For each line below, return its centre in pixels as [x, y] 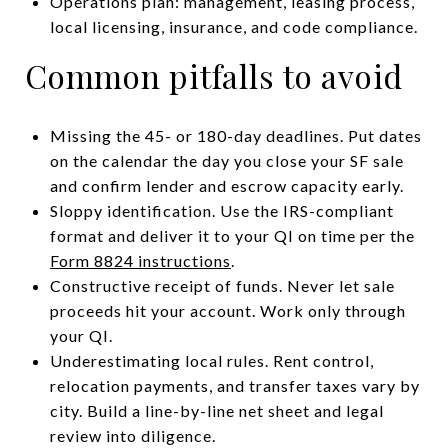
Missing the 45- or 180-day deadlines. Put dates [235, 135]
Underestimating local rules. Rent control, [211, 360]
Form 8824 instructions [140, 260]
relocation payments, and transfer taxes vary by [234, 385]
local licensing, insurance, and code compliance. [233, 26]
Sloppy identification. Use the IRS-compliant [221, 210]
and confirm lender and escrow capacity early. [226, 185]
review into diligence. [132, 435]
